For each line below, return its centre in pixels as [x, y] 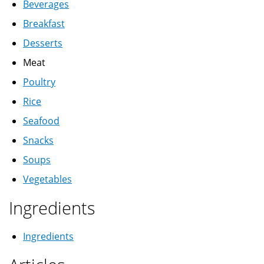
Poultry [39, 82]
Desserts [43, 43]
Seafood [41, 121]
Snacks [38, 141]
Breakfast [44, 24]
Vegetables [47, 179]
